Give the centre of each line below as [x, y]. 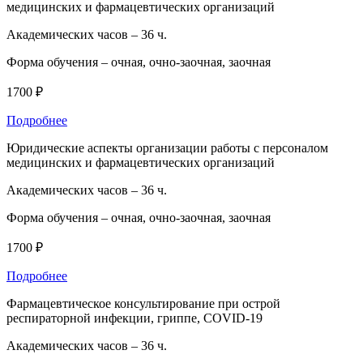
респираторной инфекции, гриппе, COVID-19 [135, 318]
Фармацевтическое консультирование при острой [143, 303]
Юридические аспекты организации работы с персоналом [167, 147]
